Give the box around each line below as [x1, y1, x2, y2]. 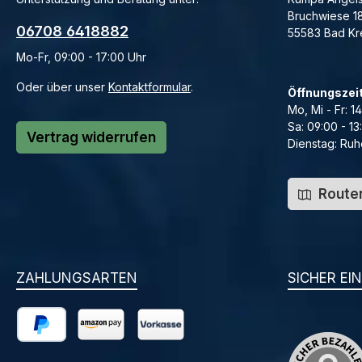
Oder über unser [16, 80, 108, 95]
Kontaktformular [108, 80, 191, 95]
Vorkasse [133, 343, 184, 358]
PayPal [15, 343, 52, 358]
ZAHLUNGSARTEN [16, 270, 137, 287]
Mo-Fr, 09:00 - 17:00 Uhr [16, 50, 146, 65]
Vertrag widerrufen [27, 129, 156, 146]
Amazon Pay [74, 343, 141, 358]
